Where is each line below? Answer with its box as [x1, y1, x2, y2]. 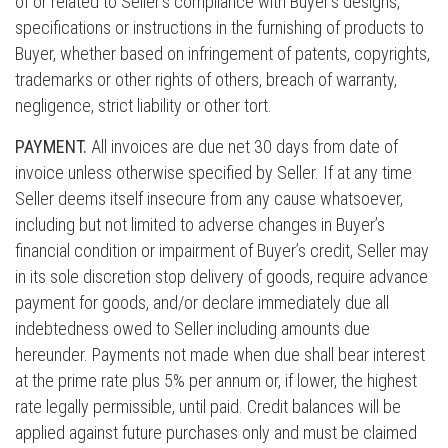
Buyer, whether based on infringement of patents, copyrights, [15, 43, 430, 64]
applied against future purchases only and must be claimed [15, 422, 417, 443]
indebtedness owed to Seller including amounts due [15, 318, 370, 339]
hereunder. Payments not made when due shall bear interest [15, 344, 425, 365]
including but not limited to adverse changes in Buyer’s [15, 214, 385, 235]
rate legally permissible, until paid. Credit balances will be [15, 396, 401, 417]
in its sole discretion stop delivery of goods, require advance [15, 266, 428, 287]
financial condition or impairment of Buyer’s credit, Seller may [15, 240, 429, 261]
